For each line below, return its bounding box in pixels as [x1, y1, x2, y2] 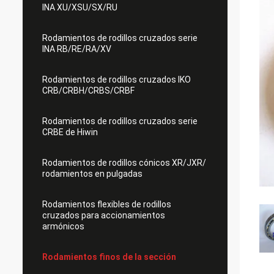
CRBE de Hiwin [42, 127, 98, 137]
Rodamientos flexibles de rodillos [42, 199, 171, 209]
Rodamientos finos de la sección [42, 252, 176, 262]
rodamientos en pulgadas [42, 169, 143, 179]
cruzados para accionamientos [42, 210, 165, 220]
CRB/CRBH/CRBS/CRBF [42, 86, 135, 95]
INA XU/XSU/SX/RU [42, 2, 117, 12]
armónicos [42, 221, 84, 231]
